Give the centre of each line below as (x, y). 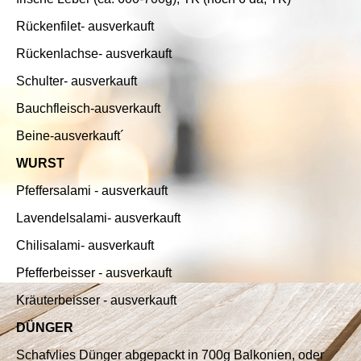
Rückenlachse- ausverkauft (94, 53)
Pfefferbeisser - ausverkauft (94, 272)
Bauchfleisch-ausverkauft (88, 108)
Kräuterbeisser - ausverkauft (96, 300)
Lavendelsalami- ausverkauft (98, 218)
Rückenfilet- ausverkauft (85, 26)
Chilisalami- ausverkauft (85, 245)
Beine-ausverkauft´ (70, 135)
